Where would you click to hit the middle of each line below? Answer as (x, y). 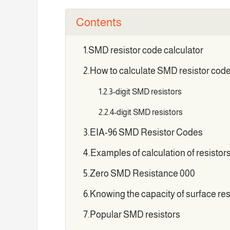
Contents (99, 23)
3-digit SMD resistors (146, 92)
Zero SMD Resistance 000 (142, 174)
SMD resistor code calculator (146, 51)
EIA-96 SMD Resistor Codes (146, 133)
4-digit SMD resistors (147, 112)
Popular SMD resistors (135, 215)
